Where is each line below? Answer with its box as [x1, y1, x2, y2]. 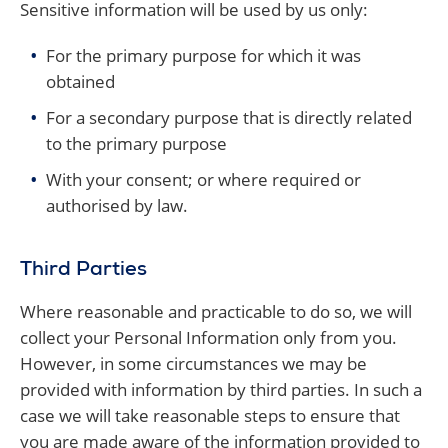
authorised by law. [46, 194, 188, 217]
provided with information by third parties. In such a [20, 378, 422, 401]
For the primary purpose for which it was [46, 44, 361, 67]
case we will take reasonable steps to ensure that [20, 404, 400, 427]
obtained [46, 70, 115, 93]
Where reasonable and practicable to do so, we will [20, 300, 412, 323]
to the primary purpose [46, 132, 227, 155]
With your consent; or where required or [46, 168, 361, 191]
